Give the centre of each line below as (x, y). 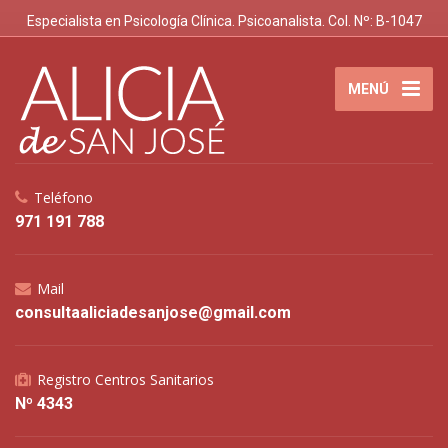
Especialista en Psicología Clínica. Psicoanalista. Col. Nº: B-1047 (224, 21)
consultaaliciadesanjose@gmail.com (153, 312)
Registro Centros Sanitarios (125, 379)
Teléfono (63, 197)
